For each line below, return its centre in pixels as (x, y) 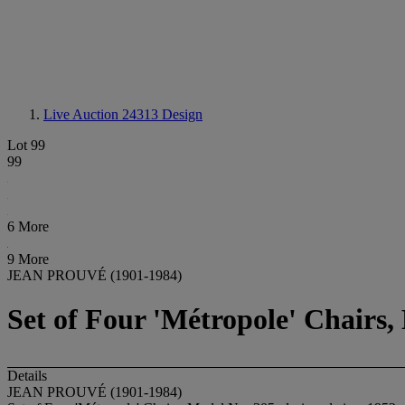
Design (182, 114)
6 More (28, 226)
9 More (28, 259)
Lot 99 (26, 145)
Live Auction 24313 (103, 114)
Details (27, 375)
